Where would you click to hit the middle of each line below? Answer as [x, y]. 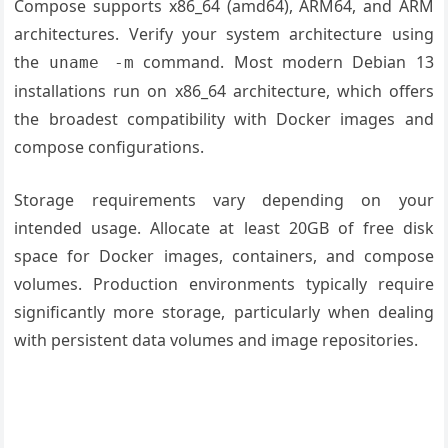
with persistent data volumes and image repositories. [216, 340]
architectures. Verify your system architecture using [224, 34]
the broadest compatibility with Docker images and [224, 119]
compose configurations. [109, 147]
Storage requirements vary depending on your [224, 200]
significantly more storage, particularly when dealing [224, 312]
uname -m [91, 62]
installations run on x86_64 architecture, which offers [224, 91]
